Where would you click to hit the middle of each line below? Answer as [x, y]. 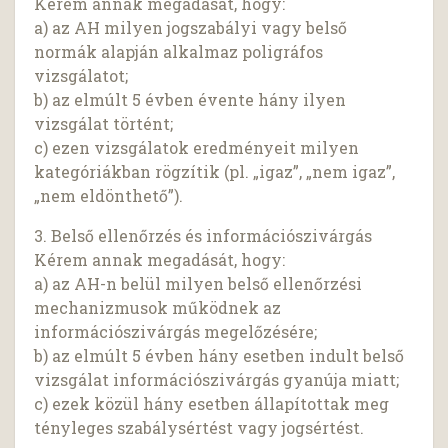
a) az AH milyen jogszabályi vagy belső [191, 28]
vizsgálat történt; [104, 124]
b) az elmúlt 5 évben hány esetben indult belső [219, 356]
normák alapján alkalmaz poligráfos [179, 52]
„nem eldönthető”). [109, 196]
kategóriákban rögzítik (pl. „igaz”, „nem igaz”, [215, 172]
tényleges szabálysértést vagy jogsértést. [199, 428]
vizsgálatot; [81, 76]
